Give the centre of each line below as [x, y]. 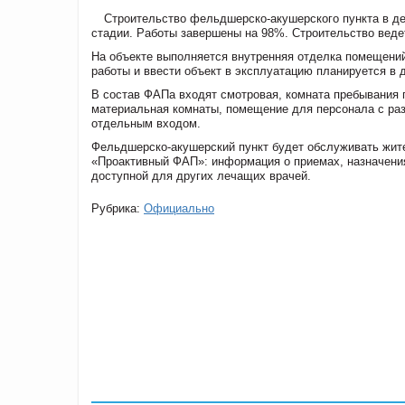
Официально [179, 208]
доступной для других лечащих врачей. [201, 175]
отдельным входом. [146, 123]
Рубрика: [118, 208]
